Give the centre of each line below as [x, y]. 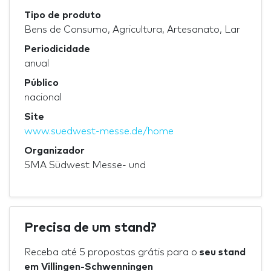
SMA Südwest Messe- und [85, 165]
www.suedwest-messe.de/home [99, 131]
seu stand [223, 252]
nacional [43, 97]
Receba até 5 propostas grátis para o [112, 252]
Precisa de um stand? [90, 228]
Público [41, 83]
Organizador [54, 150]
